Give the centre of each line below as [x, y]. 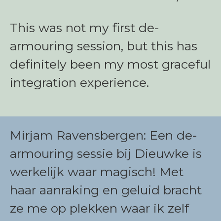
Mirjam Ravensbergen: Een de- [104, 135]
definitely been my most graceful [110, 64]
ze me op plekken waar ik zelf [99, 208]
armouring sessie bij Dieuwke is [106, 153]
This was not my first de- [85, 28]
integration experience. [79, 82]
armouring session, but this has [104, 46]
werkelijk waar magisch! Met [97, 172]
